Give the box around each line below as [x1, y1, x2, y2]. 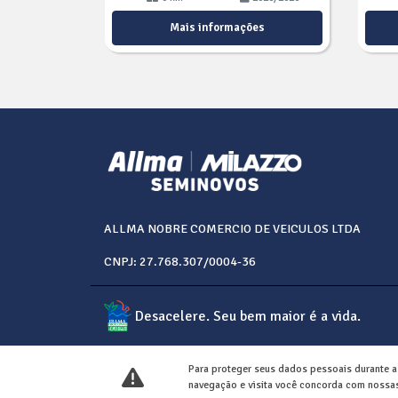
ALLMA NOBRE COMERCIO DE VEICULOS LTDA [104, 221, 361, 237]
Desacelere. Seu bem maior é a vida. [134, 306, 361, 325]
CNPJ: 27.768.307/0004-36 [104, 254, 256, 270]
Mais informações [170, 20, 265, 35]
